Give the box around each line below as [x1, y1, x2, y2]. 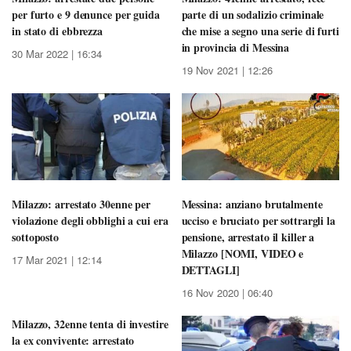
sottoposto [12, 228, 60, 245]
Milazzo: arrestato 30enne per [12, 195, 151, 212]
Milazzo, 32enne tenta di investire [12, 315, 168, 332]
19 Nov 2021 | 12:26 [181, 63, 273, 78]
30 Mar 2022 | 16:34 [12, 46, 102, 62]
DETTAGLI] [181, 261, 240, 278]
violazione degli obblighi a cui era [12, 212, 168, 229]
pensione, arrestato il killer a [181, 228, 315, 245]
